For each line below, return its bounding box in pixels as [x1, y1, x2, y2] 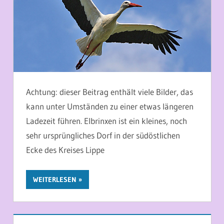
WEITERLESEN [33, 174, 76, 184]
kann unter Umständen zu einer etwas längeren [26, 101, 193, 112]
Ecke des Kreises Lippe [26, 144, 104, 155]
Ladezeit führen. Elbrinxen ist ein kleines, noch [26, 115, 187, 126]
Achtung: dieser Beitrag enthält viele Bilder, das [26, 86, 193, 97]
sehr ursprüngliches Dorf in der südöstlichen [26, 130, 180, 141]
